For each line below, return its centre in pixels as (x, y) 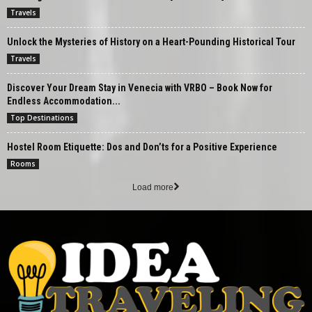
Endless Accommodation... (64, 101)
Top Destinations (42, 117)
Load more (153, 187)
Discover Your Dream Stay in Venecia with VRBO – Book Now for (140, 87)
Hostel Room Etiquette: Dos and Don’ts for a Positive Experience (142, 147)
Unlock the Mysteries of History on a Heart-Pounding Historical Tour (151, 41)
